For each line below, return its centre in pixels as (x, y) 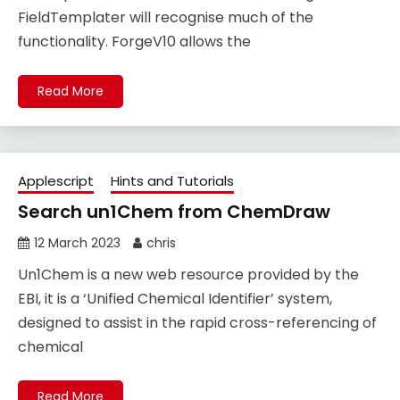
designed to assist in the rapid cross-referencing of (197, 323)
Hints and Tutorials (172, 181)
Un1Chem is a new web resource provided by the (188, 275)
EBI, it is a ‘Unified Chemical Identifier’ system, (175, 299)
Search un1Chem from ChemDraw (174, 212)
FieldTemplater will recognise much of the (166, 18)
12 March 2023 (77, 243)
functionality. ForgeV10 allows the (134, 42)
